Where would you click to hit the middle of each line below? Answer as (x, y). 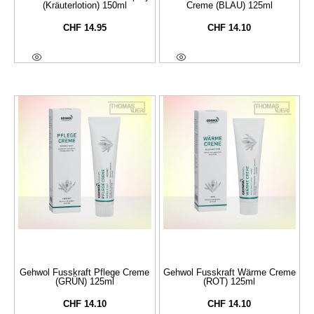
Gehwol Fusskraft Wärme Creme (229, 272)
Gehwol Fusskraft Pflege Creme (85, 272)
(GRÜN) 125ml (84, 281)
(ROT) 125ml (230, 281)
